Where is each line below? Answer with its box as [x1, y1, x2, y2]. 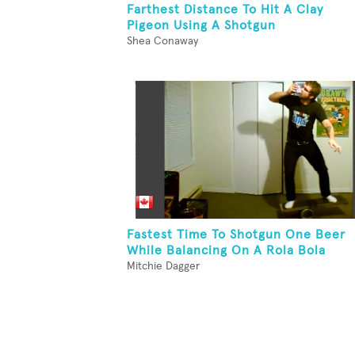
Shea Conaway [127, 36, 198, 47]
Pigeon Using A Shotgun [127, 19, 276, 32]
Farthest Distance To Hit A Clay [127, 3, 323, 16]
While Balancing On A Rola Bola [127, 244, 326, 257]
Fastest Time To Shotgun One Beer [127, 228, 345, 241]
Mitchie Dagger [127, 261, 200, 272]
